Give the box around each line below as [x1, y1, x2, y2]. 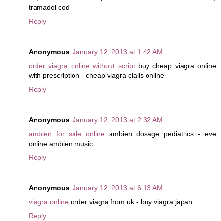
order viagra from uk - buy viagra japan [69, 197, 192, 206]
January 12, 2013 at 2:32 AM [73, 115, 163, 124]
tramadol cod [29, 3, 70, 11]
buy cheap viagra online [135, 61, 216, 70]
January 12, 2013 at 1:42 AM [73, 47, 163, 56]
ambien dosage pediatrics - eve [104, 129, 216, 138]
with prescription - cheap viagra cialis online [29, 71, 164, 79]
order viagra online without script [29, 61, 135, 70]
